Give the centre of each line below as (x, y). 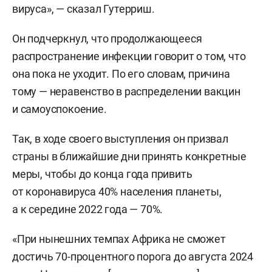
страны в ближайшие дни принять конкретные (129, 156)
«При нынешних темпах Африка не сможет (119, 239)
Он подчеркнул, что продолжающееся (107, 39)
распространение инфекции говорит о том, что (129, 56)
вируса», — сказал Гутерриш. (83, 9)
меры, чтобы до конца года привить (102, 174)
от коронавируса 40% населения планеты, (117, 192)
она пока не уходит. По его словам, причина (121, 74)
